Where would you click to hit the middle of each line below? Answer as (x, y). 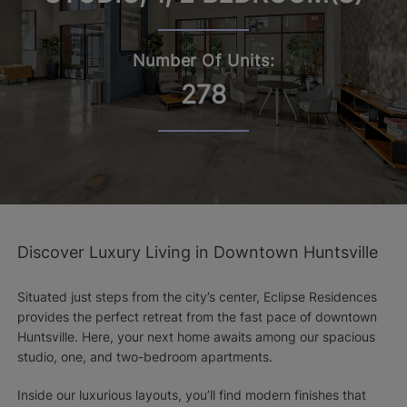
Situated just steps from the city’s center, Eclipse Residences (197, 297)
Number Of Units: (203, 61)
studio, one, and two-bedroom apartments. (144, 357)
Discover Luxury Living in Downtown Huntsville (197, 253)
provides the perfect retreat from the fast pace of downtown (197, 317)
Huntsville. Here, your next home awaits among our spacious (196, 337)
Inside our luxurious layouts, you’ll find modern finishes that (191, 395)
